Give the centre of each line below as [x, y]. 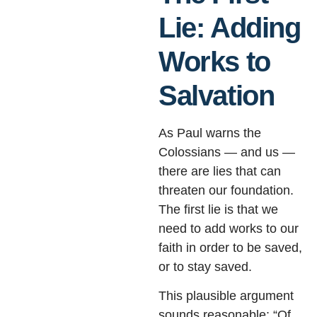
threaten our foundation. [226, 190]
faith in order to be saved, [230, 247]
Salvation [217, 95]
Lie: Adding [230, 27]
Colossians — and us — [227, 152]
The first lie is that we [218, 209]
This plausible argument [226, 296]
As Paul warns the [210, 133]
